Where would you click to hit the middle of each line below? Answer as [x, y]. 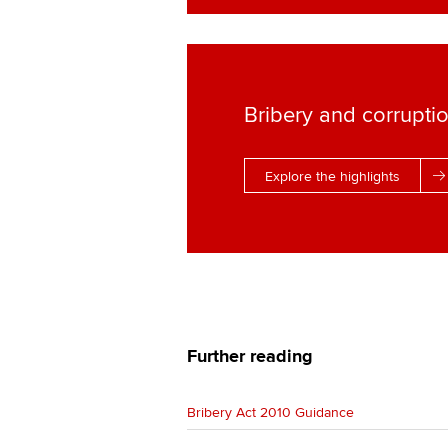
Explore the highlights [332, 176]
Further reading [250, 356]
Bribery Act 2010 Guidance [270, 412]
